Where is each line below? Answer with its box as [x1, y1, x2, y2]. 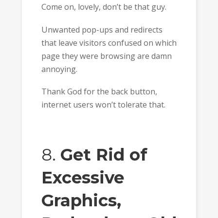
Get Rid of [60, 144, 147, 165]
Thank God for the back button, [41, 86, 157, 97]
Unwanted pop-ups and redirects [41, 24, 163, 35]
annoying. [41, 63, 77, 74]
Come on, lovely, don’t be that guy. [41, 1, 166, 13]
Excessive [41, 167, 124, 188]
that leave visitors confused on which [41, 37, 177, 48]
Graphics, [41, 190, 121, 211]
